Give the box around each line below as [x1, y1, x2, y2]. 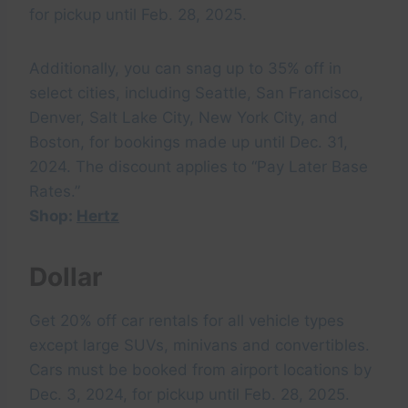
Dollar [29, 261, 115, 293]
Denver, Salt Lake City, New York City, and [29, 108, 338, 127]
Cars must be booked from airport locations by [29, 361, 372, 380]
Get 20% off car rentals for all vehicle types [29, 311, 344, 331]
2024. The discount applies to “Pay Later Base [29, 158, 368, 177]
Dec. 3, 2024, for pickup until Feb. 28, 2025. [29, 385, 350, 404]
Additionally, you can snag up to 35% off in [29, 59, 342, 78]
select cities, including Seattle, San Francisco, [29, 84, 363, 103]
